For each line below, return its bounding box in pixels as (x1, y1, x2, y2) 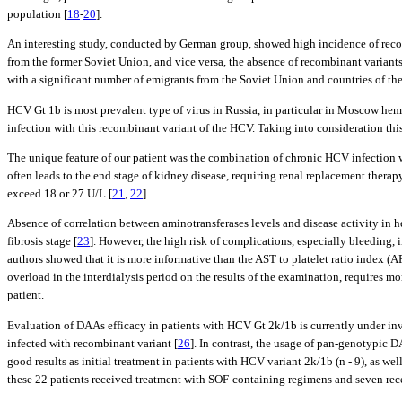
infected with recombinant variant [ (7, 336, 178, 350)
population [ (7, 6, 67, 21)
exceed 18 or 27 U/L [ (7, 186, 112, 200)
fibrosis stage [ (7, 234, 77, 249)
